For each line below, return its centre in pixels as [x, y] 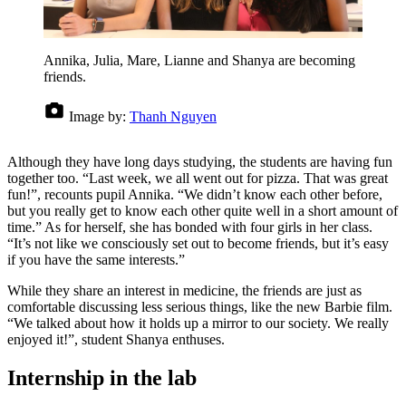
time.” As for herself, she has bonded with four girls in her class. [190, 227]
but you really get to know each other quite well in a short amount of [203, 211]
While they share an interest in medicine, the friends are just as [184, 291]
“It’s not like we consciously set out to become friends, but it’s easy [198, 244]
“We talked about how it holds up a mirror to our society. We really [198, 324]
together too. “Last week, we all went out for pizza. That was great [198, 179]
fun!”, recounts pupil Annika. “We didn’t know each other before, [195, 195]
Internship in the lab [102, 377]
